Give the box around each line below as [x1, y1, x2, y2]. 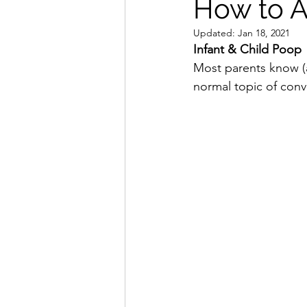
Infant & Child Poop [193, 42, 302, 57]
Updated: [193, 27, 238, 39]
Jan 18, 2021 [238, 27, 290, 39]
